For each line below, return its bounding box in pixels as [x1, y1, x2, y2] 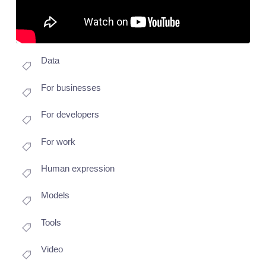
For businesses [40, 82, 101, 93]
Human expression [40, 163, 115, 173]
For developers [40, 109, 99, 120]
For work [40, 136, 75, 147]
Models [40, 190, 69, 201]
